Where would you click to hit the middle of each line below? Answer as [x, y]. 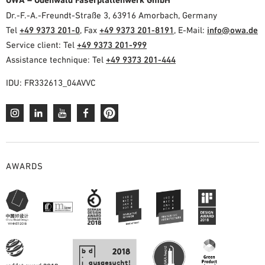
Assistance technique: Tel [56, 60]
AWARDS [25, 166]
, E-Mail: [190, 30]
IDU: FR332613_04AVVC [51, 83]
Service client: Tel [41, 45]
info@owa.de [232, 30]
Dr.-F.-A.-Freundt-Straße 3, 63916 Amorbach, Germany [112, 15]
